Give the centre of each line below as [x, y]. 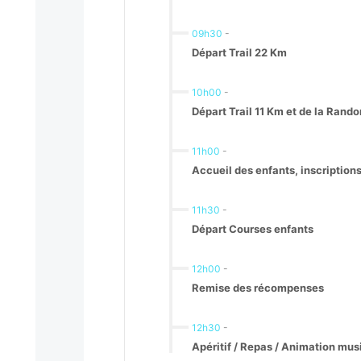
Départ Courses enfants [253, 229]
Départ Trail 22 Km [239, 53]
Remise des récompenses [258, 288]
